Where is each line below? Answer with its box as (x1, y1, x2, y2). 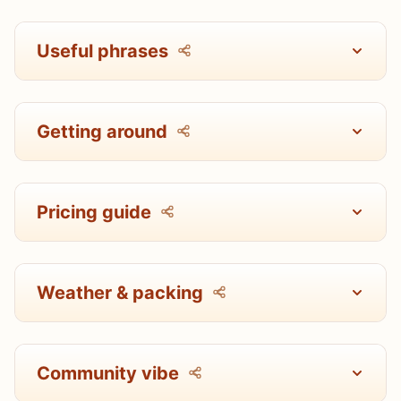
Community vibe (37, 362, 179, 384)
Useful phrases (37, 39, 168, 62)
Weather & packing (37, 281, 203, 303)
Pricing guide (37, 200, 151, 223)
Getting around (37, 120, 167, 142)
